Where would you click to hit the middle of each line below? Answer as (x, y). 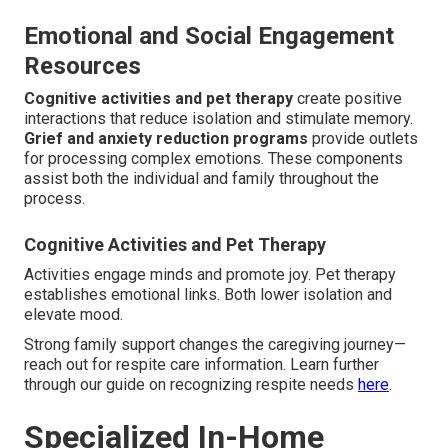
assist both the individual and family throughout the (201, 178)
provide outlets (363, 138)
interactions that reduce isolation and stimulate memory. (218, 118)
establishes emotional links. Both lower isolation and (208, 294)
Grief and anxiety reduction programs (166, 138)
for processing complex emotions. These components (213, 158)
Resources (82, 65)
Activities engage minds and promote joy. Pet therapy (210, 274)
